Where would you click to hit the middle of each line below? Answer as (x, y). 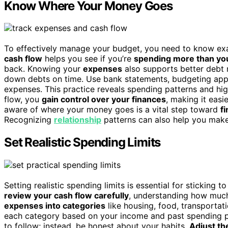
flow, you (23, 99)
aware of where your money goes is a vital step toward (112, 110)
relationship (78, 120)
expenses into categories (55, 206)
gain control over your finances (104, 99)
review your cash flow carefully (66, 196)
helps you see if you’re (88, 59)
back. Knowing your (44, 69)
